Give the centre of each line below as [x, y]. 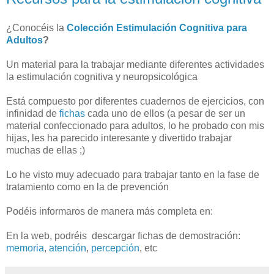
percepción [115, 248]
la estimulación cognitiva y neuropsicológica [102, 77]
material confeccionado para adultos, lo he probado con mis [135, 126]
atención [68, 248]
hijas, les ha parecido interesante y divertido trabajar [119, 138]
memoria [25, 248]
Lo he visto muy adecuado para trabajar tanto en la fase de [133, 175]
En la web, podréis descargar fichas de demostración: [124, 236]
